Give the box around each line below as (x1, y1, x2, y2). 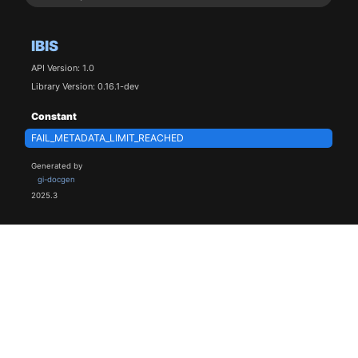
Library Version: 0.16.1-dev (30, 80, 139, 92)
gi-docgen (37, 175, 75, 185)
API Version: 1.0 (30, 62, 94, 74)
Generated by (30, 161, 82, 171)
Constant (30, 109, 77, 122)
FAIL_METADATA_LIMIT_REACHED (30, 132, 184, 145)
